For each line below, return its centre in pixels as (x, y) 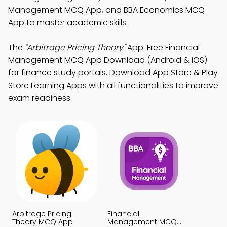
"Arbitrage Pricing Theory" (75, 47)
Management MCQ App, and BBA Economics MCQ (106, 10)
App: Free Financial (162, 47)
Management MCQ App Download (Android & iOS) (108, 60)
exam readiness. (40, 98)
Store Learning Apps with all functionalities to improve (113, 85)
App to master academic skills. (68, 23)
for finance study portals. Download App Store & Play (113, 73)
